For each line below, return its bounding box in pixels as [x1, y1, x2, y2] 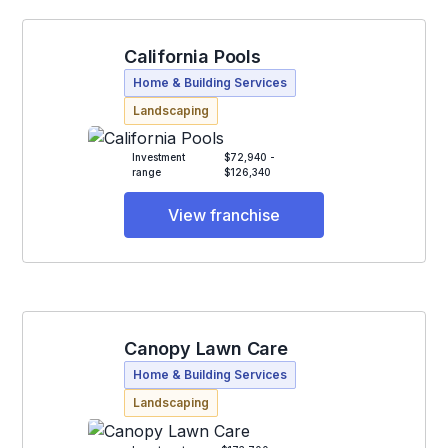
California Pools [124, 45, 261, 67]
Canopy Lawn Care [124, 338, 288, 360]
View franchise [168, 205, 280, 226]
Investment [132, 151, 185, 164]
